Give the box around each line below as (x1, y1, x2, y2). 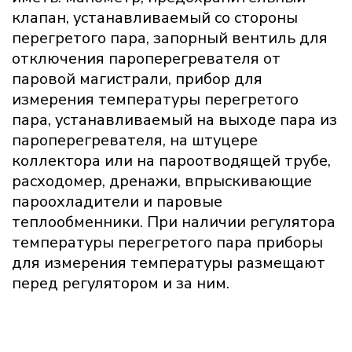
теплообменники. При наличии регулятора (12, 211, 335, 233)
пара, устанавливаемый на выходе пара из (12, 109, 337, 131)
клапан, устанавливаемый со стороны (12, 7, 298, 29)
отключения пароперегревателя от (12, 48, 280, 70)
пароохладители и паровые (12, 191, 222, 213)
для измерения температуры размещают (12, 252, 325, 274)
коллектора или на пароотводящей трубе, (12, 150, 331, 172)
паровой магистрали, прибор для (12, 68, 262, 90)
